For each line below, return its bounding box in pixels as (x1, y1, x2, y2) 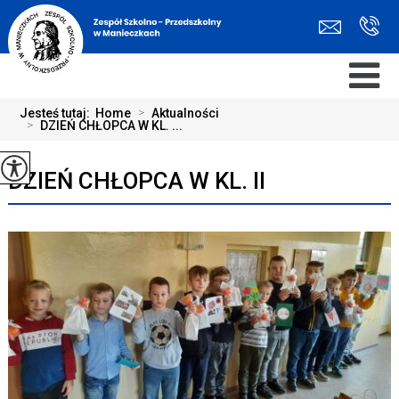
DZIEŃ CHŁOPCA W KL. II (7, 167, 265, 194)
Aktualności (151, 106, 220, 120)
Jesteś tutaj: (20, 106, 96, 120)
